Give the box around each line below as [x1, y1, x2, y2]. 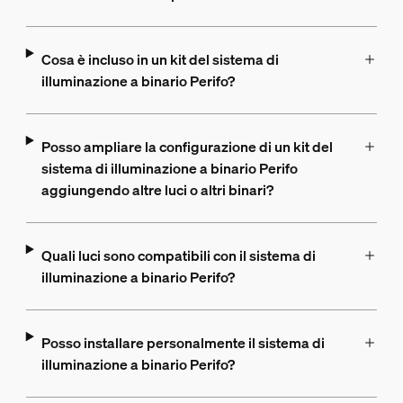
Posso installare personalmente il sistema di [40, 332, 325, 353]
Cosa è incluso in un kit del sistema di [40, 49, 279, 69]
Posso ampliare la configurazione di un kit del [40, 136, 333, 157]
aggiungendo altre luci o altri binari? [40, 179, 273, 200]
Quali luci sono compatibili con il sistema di [40, 245, 316, 265]
